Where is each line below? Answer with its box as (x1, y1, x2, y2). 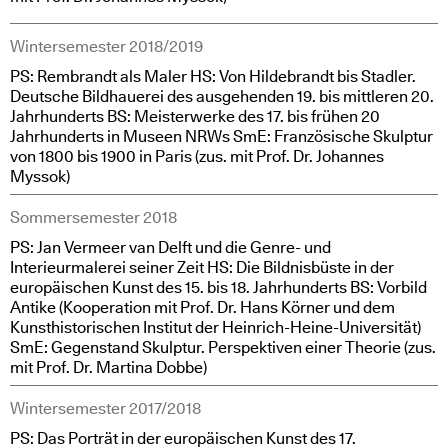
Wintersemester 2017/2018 (10, 397, 201, 420)
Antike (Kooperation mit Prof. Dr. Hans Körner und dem (10, 296, 395, 319)
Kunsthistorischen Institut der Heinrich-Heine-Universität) (10, 316, 421, 339)
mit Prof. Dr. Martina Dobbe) (10, 356, 207, 379)
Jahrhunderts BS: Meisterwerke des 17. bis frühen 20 (10, 105, 380, 128)
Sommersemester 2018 (10, 206, 177, 229)
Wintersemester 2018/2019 (10, 35, 203, 58)
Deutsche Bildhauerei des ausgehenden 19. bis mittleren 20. (10, 85, 434, 108)
